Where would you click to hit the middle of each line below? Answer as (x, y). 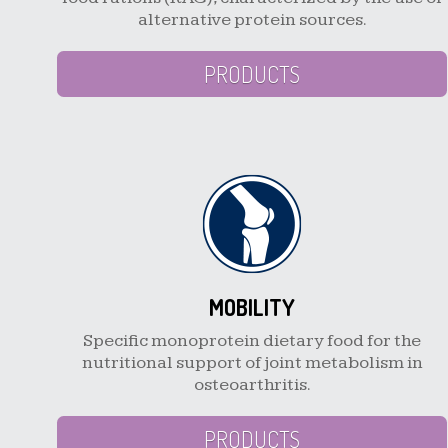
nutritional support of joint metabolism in (252, 362)
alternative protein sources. (252, 19)
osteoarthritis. (252, 384)
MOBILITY (252, 306)
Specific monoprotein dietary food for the (252, 340)
